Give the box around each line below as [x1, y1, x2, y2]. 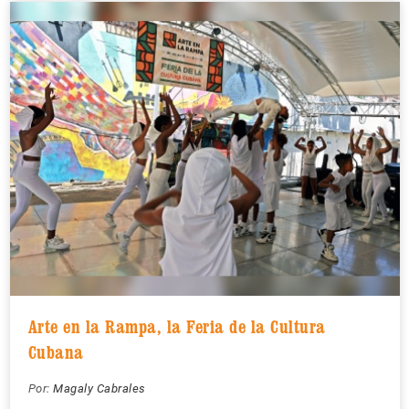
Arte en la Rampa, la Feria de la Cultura [27, 315, 326, 338]
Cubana [27, 341, 84, 363]
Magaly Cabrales [53, 381, 146, 395]
